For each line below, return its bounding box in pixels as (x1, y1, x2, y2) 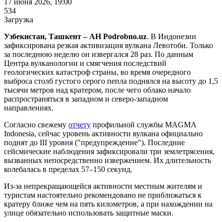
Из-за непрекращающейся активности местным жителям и (4, 181, 202, 190)
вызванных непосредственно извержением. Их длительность (4, 156, 211, 165)
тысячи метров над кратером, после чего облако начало (4, 85, 191, 94)
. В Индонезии (147, 32, 196, 41)
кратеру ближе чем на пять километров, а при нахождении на (4, 199, 213, 208)
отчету (68, 120, 91, 129)
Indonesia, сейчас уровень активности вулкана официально (4, 129, 203, 138)
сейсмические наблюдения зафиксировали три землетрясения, (4, 147, 215, 156)
